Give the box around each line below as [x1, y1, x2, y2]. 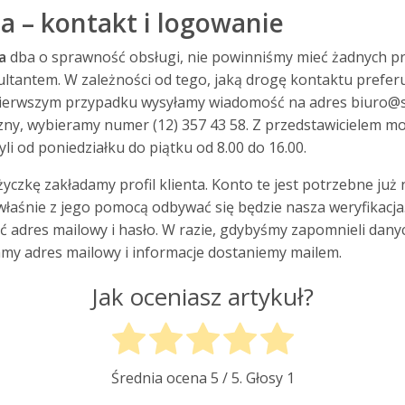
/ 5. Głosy [218, 368, 287, 389]
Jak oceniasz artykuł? [91, 280, 314, 314]
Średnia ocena [110, 368, 211, 389]
